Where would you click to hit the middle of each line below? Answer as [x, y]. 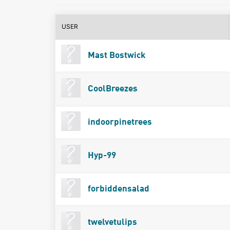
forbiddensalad [117, 189]
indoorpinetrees [119, 122]
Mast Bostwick [116, 55]
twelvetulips [111, 222]
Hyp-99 [101, 156]
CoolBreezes [111, 89]
